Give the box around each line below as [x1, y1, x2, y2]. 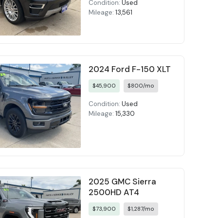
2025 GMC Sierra [88, 176, 156, 187]
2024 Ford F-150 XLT [88, 64, 171, 75]
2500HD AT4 [88, 186, 139, 198]
